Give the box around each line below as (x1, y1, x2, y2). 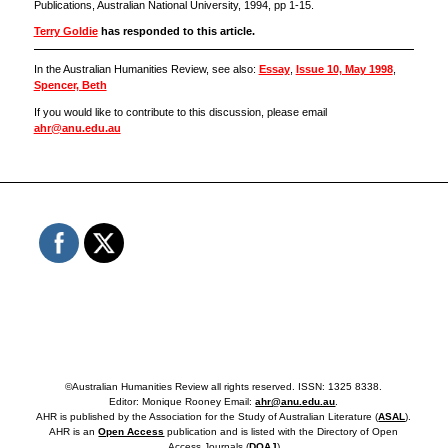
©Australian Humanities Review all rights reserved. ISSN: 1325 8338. (65, 381, 383, 393)
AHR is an (49, 426, 99, 438)
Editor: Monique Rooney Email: (109, 396, 256, 408)
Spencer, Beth (33, 78, 107, 91)
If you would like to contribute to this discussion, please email (33, 105, 327, 118)
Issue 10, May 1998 (295, 62, 393, 75)
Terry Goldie (33, 24, 98, 37)
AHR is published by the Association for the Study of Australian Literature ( (36, 411, 379, 423)
